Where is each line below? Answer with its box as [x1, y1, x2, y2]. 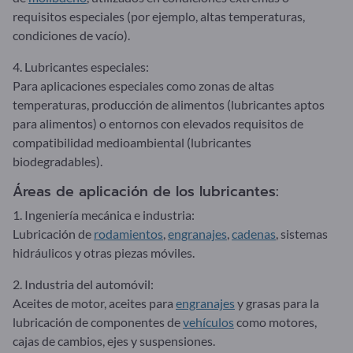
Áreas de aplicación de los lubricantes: [13, 180, 279, 202]
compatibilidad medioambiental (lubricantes [13, 134, 251, 150]
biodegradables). [13, 153, 102, 169]
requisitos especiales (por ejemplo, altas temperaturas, [13, 8, 305, 24]
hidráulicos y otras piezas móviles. [13, 244, 195, 260]
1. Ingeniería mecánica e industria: [13, 206, 195, 222]
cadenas [232, 225, 276, 241]
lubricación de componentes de [13, 314, 183, 329]
